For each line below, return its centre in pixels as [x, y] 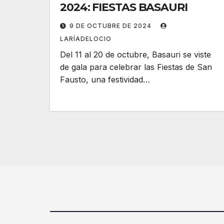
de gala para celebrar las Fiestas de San [136, 67]
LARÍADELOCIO [86, 39]
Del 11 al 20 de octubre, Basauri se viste [135, 54]
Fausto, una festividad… [105, 79]
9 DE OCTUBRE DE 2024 [111, 26]
